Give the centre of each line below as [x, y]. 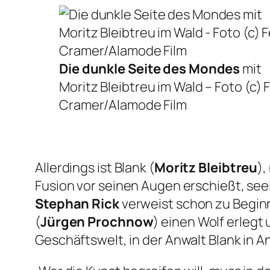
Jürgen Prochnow [97, 222]
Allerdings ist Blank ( [95, 168]
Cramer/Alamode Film [123, 105]
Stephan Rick [77, 204]
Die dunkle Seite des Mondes [150, 69]
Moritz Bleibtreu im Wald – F [140, 87]
